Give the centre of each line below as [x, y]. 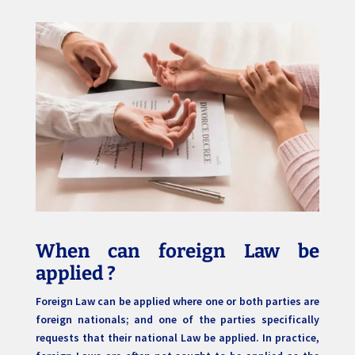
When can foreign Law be [177, 252]
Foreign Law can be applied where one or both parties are [177, 302]
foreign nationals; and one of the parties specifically [177, 320]
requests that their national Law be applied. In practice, [177, 338]
